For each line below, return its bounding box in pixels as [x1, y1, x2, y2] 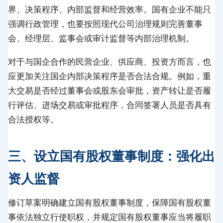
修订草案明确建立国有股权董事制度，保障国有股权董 [8, 198, 211, 208]
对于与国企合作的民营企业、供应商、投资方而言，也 [8, 57, 211, 67]
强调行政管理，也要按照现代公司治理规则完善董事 [8, 19, 203, 29]
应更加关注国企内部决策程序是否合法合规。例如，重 [8, 71, 211, 82]
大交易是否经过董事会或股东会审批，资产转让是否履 [8, 86, 211, 96]
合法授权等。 [8, 114, 59, 125]
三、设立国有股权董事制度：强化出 [8, 148, 215, 164]
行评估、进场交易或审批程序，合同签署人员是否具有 [8, 100, 211, 111]
